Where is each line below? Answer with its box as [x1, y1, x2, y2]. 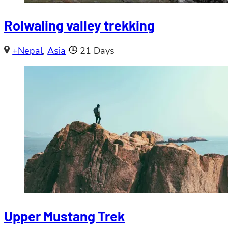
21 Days [79, 44, 115, 57]
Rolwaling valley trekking [4, 17, 155, 34]
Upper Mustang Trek [4, 208, 125, 224]
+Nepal [12, 44, 43, 57]
